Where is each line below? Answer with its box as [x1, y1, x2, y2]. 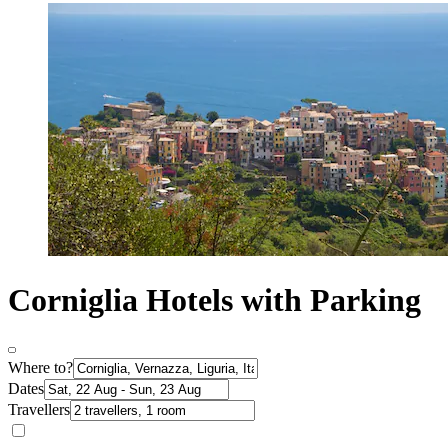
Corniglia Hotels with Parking [8, 281, 421, 318]
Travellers [8, 401, 70, 419]
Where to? [8, 359, 73, 377]
